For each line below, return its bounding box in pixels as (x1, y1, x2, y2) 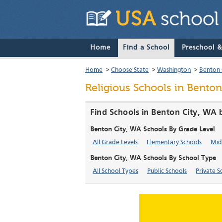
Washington (157, 67, 191, 74)
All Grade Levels (93, 139, 138, 146)
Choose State (111, 67, 149, 74)
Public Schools (147, 168, 187, 175)
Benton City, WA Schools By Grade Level (90, 126, 215, 133)
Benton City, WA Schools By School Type (90, 155, 216, 162)
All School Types (93, 168, 138, 175)
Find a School (123, 44, 169, 52)
